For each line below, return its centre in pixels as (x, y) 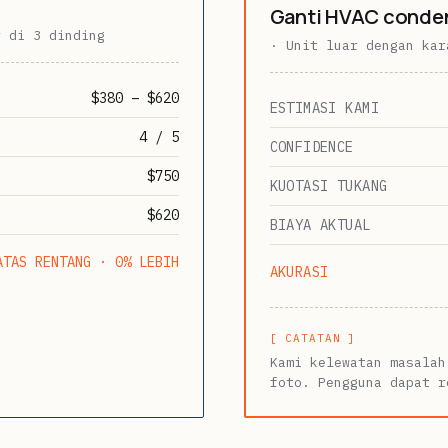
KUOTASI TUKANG (328, 185)
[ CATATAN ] (313, 337)
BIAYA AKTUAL (320, 224)
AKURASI (299, 271)
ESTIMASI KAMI (324, 107)
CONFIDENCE (311, 146)
